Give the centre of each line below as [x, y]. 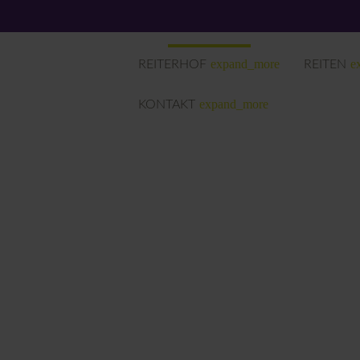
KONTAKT [167, 104]
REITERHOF [172, 64]
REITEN [325, 64]
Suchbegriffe [283, 198]
